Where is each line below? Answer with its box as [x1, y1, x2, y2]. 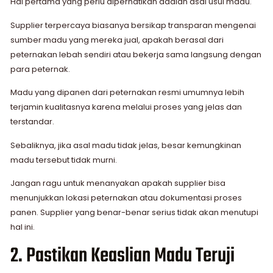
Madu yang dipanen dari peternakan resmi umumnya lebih [10, 87, 244, 99]
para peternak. [10, 63, 70, 75]
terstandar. [10, 116, 54, 128]
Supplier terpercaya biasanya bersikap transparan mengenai [10, 19, 256, 31]
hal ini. [10, 221, 35, 233]
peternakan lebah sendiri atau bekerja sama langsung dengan [10, 48, 261, 60]
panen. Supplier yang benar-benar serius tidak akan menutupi [10, 206, 258, 218]
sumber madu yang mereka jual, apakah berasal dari [10, 34, 224, 46]
